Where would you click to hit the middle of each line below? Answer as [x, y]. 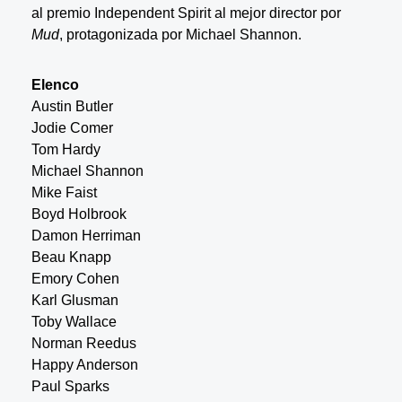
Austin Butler [72, 107]
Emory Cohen [75, 279]
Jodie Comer [72, 128]
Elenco [55, 85]
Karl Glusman [74, 301]
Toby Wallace [74, 322]
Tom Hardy [66, 150]
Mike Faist [64, 193]
